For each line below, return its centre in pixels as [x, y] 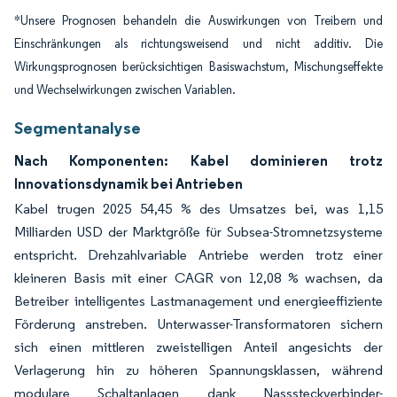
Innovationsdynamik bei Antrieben [128, 183]
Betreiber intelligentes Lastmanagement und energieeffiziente [198, 301]
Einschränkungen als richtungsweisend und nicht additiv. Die [198, 44]
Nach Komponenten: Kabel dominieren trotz [198, 160]
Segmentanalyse [78, 128]
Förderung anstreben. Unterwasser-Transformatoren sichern [198, 324]
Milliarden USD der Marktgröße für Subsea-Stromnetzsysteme [198, 232]
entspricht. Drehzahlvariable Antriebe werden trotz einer [198, 255]
